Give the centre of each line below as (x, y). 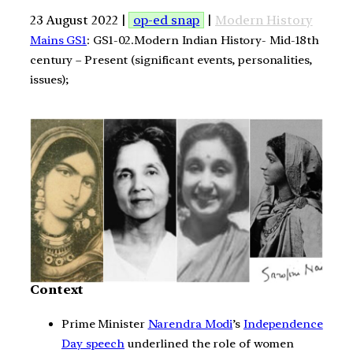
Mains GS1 (59, 40)
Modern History (264, 20)
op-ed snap (167, 20)
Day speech (93, 343)
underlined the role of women (210, 343)
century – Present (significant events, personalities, (171, 59)
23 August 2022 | (80, 20)
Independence (283, 323)
